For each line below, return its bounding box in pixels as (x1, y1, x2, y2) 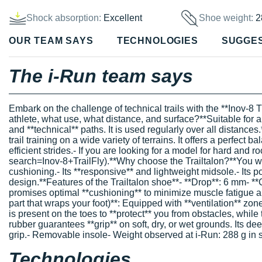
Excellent (104, 13, 142, 23)
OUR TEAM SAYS (9, 36, 94, 46)
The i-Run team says (9, 65, 193, 87)
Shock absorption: (26, 13, 101, 23)
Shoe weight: (199, 13, 256, 23)
